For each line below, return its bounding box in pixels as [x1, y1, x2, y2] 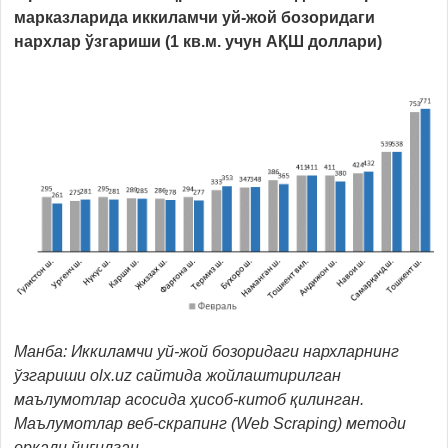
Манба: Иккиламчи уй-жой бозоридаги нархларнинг [14, 342, 399, 360]
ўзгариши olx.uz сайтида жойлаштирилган [14, 366, 341, 384]
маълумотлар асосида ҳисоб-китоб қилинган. [14, 390, 364, 408]
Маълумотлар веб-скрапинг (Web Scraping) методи [14, 414, 406, 432]
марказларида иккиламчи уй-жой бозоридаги [14, 8, 375, 26]
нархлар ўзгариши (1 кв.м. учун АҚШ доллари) [14, 32, 382, 50]
